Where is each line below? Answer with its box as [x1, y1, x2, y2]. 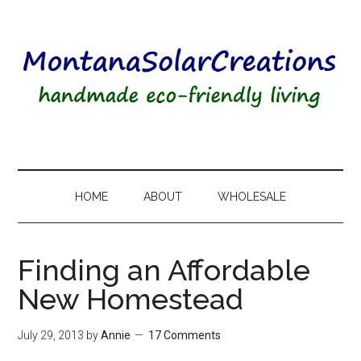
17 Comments [148, 329, 222, 342]
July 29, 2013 [18, 329, 85, 342]
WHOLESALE [218, 190, 286, 203]
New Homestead [18, 282, 244, 316]
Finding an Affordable [18, 253, 311, 287]
